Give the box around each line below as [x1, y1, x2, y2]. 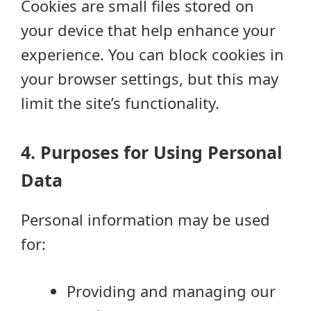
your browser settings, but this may [21, 68, 278, 89]
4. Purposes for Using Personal [21, 140, 283, 164]
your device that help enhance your [21, 19, 276, 40]
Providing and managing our [67, 280, 276, 301]
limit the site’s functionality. [21, 92, 219, 113]
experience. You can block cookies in [21, 44, 284, 65]
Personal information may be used [21, 209, 270, 230]
